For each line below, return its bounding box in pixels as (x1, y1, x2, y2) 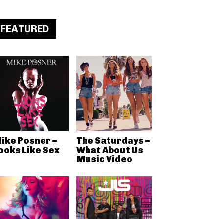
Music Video (76, 153, 132, 165)
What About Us (76, 144, 143, 155)
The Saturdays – (76, 135, 150, 146)
